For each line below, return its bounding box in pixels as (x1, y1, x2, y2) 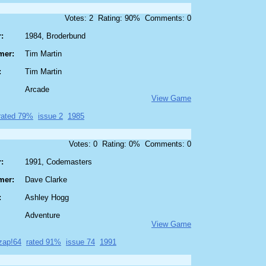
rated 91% (26, 237, 61, 247)
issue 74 (66, 237, 95, 247)
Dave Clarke (25, 175, 67, 185)
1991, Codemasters (25, 157, 92, 167)
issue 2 (38, 112, 63, 121)
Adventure (25, 211, 60, 220)
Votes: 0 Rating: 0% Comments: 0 (69, 140, 191, 149)
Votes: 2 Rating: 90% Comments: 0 (65, 14, 191, 23)
